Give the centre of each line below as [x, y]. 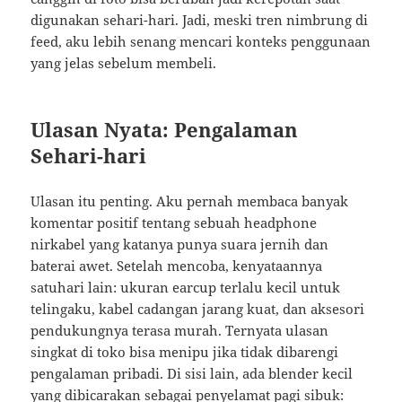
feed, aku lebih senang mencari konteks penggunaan [201, 42]
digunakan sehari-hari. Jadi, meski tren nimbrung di [200, 20]
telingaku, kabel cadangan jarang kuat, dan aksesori [198, 309]
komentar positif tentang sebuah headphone [174, 223]
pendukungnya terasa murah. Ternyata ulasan [180, 331]
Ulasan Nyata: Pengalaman [165, 130]
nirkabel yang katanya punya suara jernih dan [180, 245]
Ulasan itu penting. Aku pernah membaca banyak [190, 201]
